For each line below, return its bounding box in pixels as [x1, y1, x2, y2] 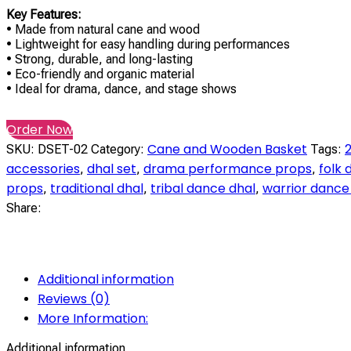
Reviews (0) [38, 289, 110, 308]
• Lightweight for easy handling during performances [6, 36, 290, 52]
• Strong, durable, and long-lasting [6, 51, 193, 67]
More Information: [38, 309, 148, 327]
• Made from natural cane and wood [6, 21, 200, 37]
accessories [6, 159, 80, 178]
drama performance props [143, 159, 312, 178]
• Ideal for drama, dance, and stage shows [6, 81, 237, 96]
